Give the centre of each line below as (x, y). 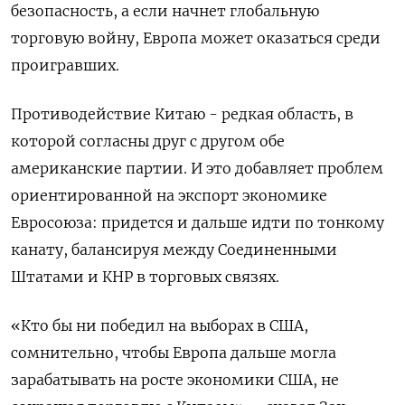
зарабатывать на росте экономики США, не (175, 379)
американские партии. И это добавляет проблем (197, 168)
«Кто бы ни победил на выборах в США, (160, 325)
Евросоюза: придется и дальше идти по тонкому (198, 222)
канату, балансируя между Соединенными (174, 249)
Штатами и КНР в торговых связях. (145, 276)
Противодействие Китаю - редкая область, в (182, 113)
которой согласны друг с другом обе (148, 141)
